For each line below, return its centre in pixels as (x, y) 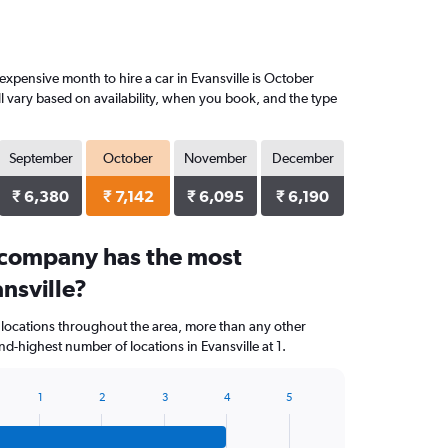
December (302, 158)
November (215, 158)
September (40, 158)
